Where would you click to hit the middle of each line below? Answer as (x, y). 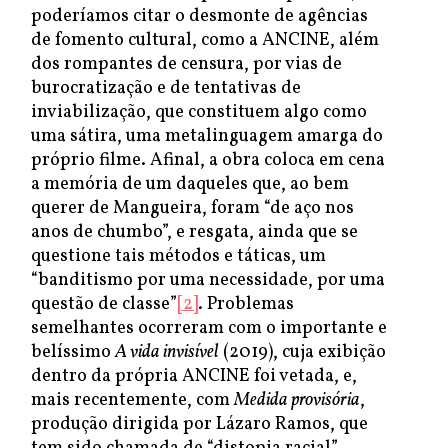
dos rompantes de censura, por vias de (186, 64)
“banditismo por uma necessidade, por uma (208, 280)
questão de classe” (104, 304)
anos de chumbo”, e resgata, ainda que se (194, 232)
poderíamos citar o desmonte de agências (199, 16)
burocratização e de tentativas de (166, 88)
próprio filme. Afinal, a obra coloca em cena (208, 160)
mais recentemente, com (132, 400)
